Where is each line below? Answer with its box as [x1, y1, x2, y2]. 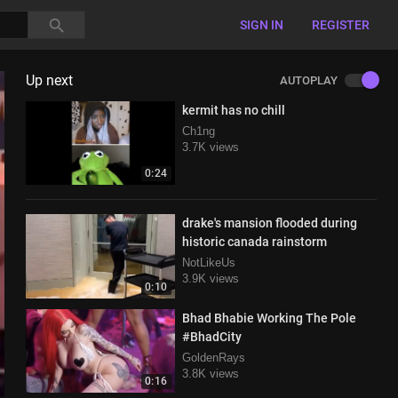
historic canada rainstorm [181, 235, 327, 250]
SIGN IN [240, 18, 283, 32]
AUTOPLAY [279, 74, 338, 87]
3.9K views [181, 272, 239, 286]
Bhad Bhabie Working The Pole [181, 310, 356, 325]
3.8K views [181, 366, 239, 380]
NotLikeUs [181, 256, 235, 270]
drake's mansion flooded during [181, 216, 357, 231]
